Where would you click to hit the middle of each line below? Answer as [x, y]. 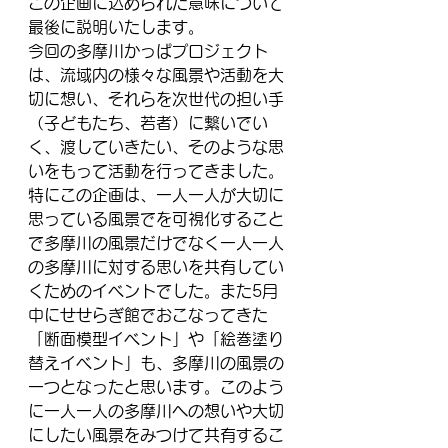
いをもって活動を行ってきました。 [156, 171]
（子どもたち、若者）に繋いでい [148, 123]
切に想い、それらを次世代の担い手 [156, 99]
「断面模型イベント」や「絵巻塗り [156, 339]
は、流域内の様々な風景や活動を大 [156, 75]
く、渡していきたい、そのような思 [156, 147]
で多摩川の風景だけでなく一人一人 [156, 243]
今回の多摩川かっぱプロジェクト [148, 51]
